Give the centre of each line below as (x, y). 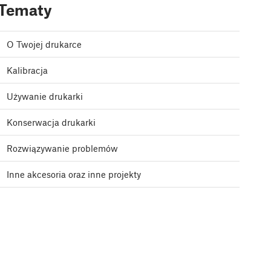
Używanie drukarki (45, 96)
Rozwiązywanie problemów (62, 149)
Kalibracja (27, 70)
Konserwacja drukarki (51, 122)
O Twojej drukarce (44, 44)
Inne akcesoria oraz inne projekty (74, 175)
